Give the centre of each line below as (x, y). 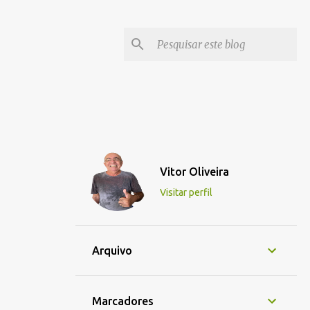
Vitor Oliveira (194, 172)
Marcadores (123, 301)
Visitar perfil (186, 192)
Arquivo (112, 250)
